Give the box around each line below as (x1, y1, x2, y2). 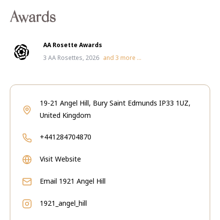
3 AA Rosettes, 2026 (43, 54, 99, 62)
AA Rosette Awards (43, 41, 102, 49)
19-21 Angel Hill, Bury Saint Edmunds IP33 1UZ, (40, 98, 191, 108)
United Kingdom (40, 110, 91, 120)
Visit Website (40, 154, 81, 164)
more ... (119, 54, 141, 62)
